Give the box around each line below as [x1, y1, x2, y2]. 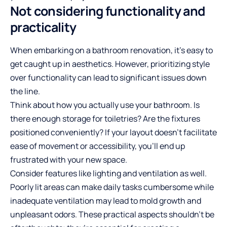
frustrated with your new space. [10, 154, 127, 165]
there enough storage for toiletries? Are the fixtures [10, 112, 200, 124]
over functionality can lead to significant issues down [10, 71, 207, 83]
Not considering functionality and [10, 2, 205, 20]
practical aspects [103, 208, 167, 220]
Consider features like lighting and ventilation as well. [10, 167, 207, 179]
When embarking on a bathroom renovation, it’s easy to [10, 44, 213, 56]
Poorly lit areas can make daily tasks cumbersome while [10, 181, 214, 193]
